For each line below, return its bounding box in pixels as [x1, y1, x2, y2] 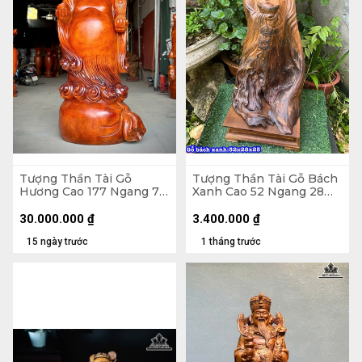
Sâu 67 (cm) [19, 197, 86, 213]
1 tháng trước [201, 235, 261, 247]
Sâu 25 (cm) [192, 197, 259, 213]
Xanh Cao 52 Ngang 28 [192, 184, 324, 200]
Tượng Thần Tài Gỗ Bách [192, 171, 338, 187]
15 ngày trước [27, 235, 88, 247]
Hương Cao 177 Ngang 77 [19, 184, 166, 200]
